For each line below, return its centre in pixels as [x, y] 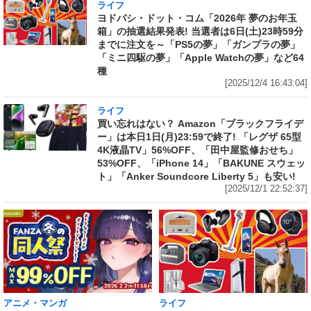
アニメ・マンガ [35, 303]
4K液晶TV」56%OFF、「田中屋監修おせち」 [197, 150]
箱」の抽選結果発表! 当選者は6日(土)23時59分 [200, 31]
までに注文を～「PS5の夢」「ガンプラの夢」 [199, 44]
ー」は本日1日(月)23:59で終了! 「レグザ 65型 [199, 136]
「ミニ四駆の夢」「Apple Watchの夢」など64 [201, 57]
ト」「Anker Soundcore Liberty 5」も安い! [196, 176]
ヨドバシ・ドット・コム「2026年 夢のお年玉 [197, 18]
